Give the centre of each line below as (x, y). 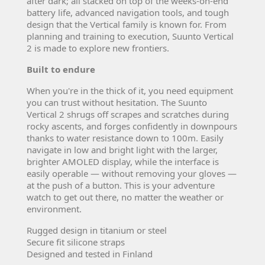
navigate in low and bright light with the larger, (122, 149)
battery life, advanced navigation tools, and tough (128, 12)
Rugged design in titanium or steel (97, 230)
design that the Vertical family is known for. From (127, 24)
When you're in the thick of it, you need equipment (130, 90)
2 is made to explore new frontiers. (98, 48)
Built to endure (61, 69)
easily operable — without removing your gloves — (132, 173)
